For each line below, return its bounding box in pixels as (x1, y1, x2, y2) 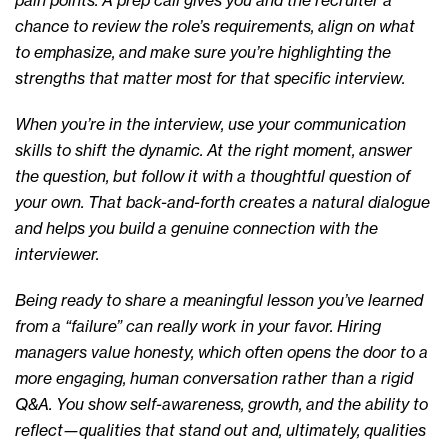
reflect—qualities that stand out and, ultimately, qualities (15, 420, 426, 440)
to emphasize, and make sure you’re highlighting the (15, 42, 391, 62)
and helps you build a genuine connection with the (15, 218, 378, 238)
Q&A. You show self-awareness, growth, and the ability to (15, 394, 428, 414)
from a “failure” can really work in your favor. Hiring (15, 316, 381, 336)
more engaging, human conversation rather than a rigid (15, 368, 413, 388)
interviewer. (15, 244, 99, 264)
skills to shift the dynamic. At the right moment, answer (15, 140, 412, 160)
